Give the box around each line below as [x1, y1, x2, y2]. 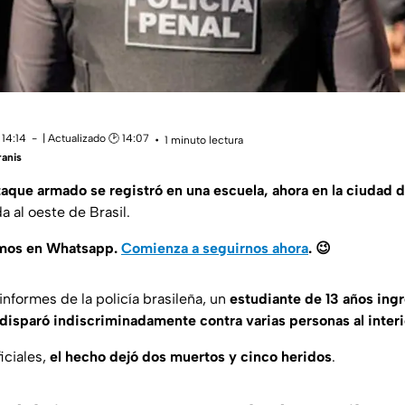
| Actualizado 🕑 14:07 [42, 132, 149, 146]
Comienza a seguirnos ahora [121, 240, 308, 258]
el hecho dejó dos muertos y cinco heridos [50, 348, 332, 366]
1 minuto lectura [165, 133, 243, 146]
